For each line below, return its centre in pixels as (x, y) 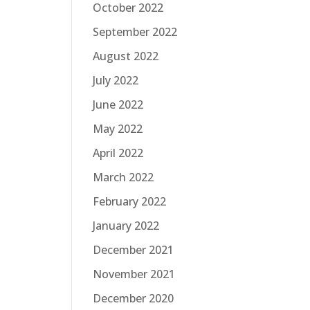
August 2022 (126, 56)
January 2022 (126, 225)
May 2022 (118, 128)
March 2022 (123, 177)
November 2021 (134, 274)
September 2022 (135, 31)
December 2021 (133, 249)
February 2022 (129, 201)
